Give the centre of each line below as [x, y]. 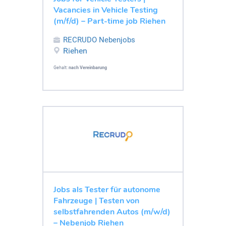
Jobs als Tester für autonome [107, 189]
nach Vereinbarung [88, 67]
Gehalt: [61, 67]
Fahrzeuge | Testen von [96, 201]
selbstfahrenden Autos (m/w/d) [112, 212]
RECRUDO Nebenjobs [99, 40]
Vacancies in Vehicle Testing [106, 10]
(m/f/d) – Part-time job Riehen [109, 21]
